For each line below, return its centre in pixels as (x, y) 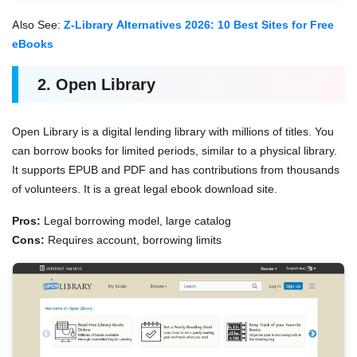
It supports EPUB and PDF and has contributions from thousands (176, 169)
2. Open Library (96, 84)
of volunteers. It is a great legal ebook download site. (145, 188)
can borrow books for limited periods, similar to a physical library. (175, 150)
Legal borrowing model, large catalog (136, 220)
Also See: (38, 24)
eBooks (33, 43)
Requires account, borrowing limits (133, 239)
